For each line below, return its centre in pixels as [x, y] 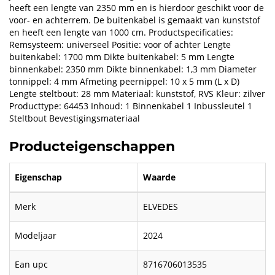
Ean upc [31, 265]
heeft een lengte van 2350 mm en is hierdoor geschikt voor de [137, 8]
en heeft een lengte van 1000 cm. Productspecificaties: [121, 33]
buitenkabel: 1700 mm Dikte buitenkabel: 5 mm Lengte [122, 57]
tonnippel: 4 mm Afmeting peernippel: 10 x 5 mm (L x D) [124, 82]
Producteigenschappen [92, 147]
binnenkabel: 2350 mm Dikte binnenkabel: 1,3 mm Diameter [133, 69]
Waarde [159, 177]
